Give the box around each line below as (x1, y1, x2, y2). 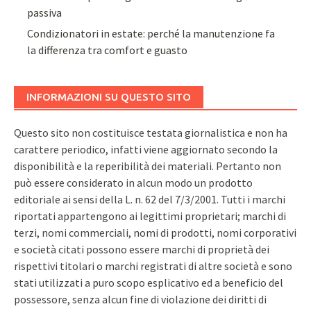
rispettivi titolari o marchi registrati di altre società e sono (14, 259, 292, 274)
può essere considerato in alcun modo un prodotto (14, 176, 253, 190)
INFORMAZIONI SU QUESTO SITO (26, 91, 191, 103)
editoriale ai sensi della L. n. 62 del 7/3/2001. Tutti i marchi (14, 192, 285, 207)
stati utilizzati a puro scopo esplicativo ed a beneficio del (14, 276, 283, 290)
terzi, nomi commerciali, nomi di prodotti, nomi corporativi (14, 226, 296, 240)
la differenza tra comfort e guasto (27, 43, 188, 58)
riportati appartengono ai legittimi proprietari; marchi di (14, 209, 286, 224)
